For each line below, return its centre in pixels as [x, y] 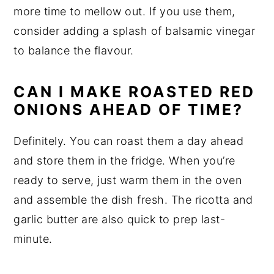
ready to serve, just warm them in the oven [128, 180]
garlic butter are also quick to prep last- [120, 219]
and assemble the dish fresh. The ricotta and [133, 199]
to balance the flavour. [74, 50]
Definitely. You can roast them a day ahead [129, 141]
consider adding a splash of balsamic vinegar [135, 31]
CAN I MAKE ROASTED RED [135, 91]
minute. [33, 239]
